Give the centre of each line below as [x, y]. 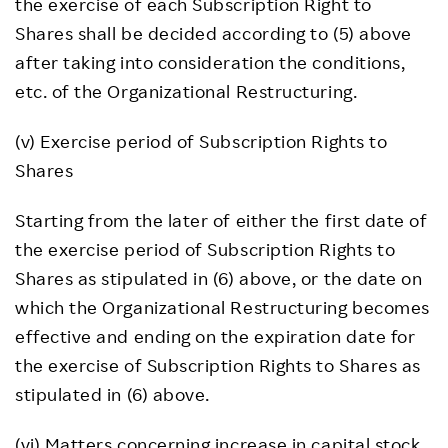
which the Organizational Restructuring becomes [222, 307]
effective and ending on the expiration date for [215, 336]
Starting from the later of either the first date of [221, 220]
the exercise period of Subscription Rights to [205, 249]
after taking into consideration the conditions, [210, 62]
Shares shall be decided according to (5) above [213, 33]
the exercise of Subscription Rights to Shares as [218, 365]
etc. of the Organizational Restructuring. [186, 91]
